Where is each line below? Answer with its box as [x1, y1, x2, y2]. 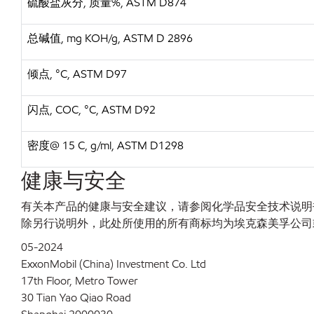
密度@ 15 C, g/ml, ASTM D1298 [27, 138, 184, 153]
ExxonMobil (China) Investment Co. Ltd [21, 257, 206, 271]
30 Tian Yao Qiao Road [21, 290, 131, 305]
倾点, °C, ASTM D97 [27, 67, 127, 81]
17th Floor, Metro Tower [21, 273, 138, 288]
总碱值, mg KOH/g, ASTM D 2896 [27, 31, 193, 46]
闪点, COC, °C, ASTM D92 [27, 102, 156, 117]
